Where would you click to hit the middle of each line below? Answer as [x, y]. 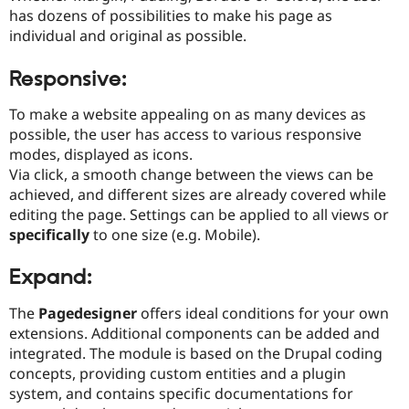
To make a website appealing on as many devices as [188, 115]
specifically [49, 235]
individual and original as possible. [128, 36]
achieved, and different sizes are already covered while [198, 195]
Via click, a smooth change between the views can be [191, 175]
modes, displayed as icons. [101, 155]
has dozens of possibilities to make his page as [171, 16]
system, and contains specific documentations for [181, 393]
